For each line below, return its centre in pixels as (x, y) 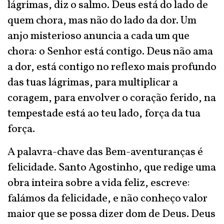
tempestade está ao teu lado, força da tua (104, 114)
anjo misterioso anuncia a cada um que (98, 36)
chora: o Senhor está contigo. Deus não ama (110, 52)
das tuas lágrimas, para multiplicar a (93, 83)
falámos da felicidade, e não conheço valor (107, 199)
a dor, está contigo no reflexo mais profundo (112, 67)
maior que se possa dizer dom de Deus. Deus (111, 214)
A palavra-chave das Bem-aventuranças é (105, 152)
